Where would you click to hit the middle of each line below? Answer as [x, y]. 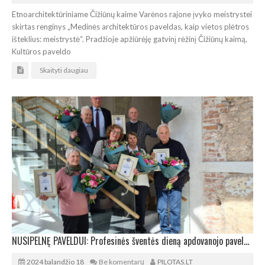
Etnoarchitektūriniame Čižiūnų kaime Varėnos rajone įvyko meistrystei [132, 14]
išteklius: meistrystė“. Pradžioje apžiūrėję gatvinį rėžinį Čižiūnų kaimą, [130, 39]
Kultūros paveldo [41, 52]
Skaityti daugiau [64, 70]
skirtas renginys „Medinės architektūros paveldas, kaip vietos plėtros [130, 27]
